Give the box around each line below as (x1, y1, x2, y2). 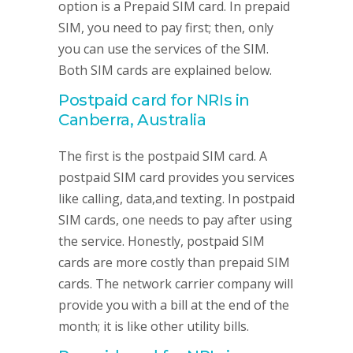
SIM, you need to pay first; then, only (58, 19, 273, 36)
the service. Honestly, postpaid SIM (58, 232, 265, 250)
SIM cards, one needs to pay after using (58, 211, 292, 229)
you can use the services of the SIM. (58, 40, 269, 58)
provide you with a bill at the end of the (58, 296, 289, 314)
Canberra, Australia (58, 110, 206, 129)
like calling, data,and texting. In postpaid (58, 190, 295, 207)
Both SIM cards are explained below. (58, 61, 272, 79)
